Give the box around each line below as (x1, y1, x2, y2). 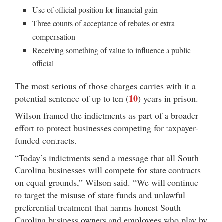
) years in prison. (138, 92, 198, 104)
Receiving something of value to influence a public (32, 45, 191, 55)
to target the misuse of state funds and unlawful (15, 189, 185, 201)
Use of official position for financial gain (32, 4, 158, 15)
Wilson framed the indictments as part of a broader (15, 110, 198, 121)
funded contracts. (15, 134, 77, 146)
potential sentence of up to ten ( (15, 92, 129, 104)
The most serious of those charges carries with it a (15, 80, 196, 92)
